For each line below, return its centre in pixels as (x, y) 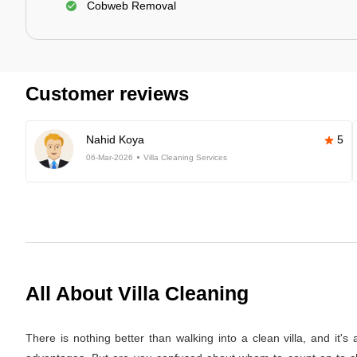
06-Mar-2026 (110, 157)
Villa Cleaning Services (185, 157)
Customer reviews (107, 94)
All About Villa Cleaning (137, 293)
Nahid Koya (115, 139)
